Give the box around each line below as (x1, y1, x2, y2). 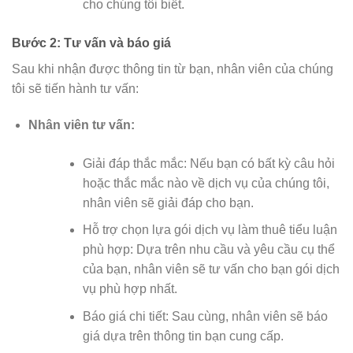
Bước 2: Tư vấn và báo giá (12, 35, 171, 50)
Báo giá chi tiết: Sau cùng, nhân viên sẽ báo (82, 309, 328, 323)
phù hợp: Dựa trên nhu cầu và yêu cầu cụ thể (82, 243, 335, 257)
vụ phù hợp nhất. (82, 282, 177, 296)
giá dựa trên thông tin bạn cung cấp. (82, 329, 284, 343)
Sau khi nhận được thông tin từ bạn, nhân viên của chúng (12, 61, 333, 76)
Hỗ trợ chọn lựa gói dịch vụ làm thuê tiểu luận (82, 223, 337, 237)
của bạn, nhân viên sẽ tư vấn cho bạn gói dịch (82, 262, 340, 277)
